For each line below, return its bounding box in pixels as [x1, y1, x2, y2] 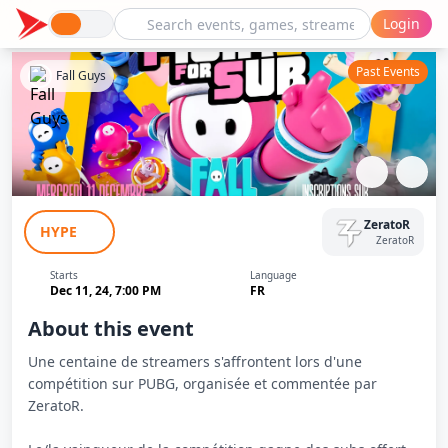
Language [250, 268, 297, 282]
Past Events [356, 63, 420, 80]
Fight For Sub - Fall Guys [28, 196, 263, 223]
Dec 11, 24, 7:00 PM [50, 282, 161, 299]
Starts [50, 268, 78, 282]
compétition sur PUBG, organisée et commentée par [28, 374, 377, 393]
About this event [28, 315, 194, 342]
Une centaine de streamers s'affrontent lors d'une [28, 352, 362, 371]
